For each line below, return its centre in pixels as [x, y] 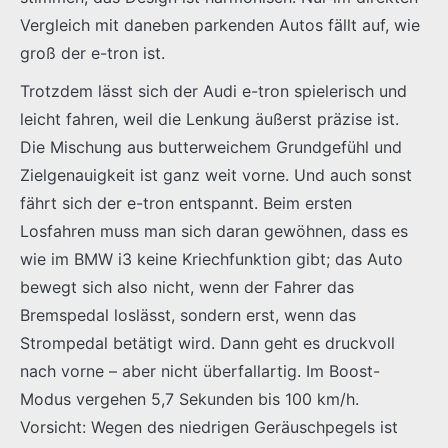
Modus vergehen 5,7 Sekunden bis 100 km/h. [189, 399]
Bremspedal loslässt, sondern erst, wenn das [188, 315]
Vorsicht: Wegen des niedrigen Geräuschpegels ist [209, 427]
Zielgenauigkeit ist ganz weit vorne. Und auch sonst [216, 175]
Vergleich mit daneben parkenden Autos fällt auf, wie [220, 25]
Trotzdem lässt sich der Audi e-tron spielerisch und [213, 91]
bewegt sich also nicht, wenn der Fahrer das [187, 287]
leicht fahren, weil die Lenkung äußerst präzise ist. [209, 119]
